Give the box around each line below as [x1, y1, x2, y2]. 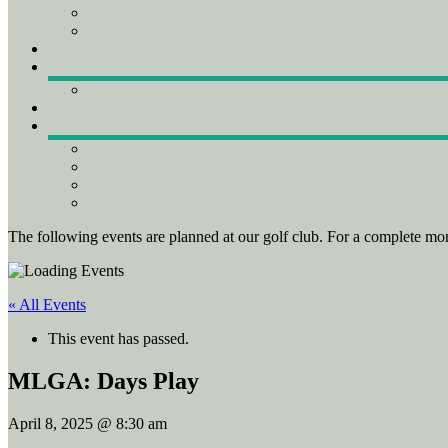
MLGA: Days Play [8, 367, 199, 394]
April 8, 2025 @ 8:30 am [8, 414, 167, 432]
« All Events [8, 296, 86, 313]
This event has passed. [48, 330, 189, 347]
